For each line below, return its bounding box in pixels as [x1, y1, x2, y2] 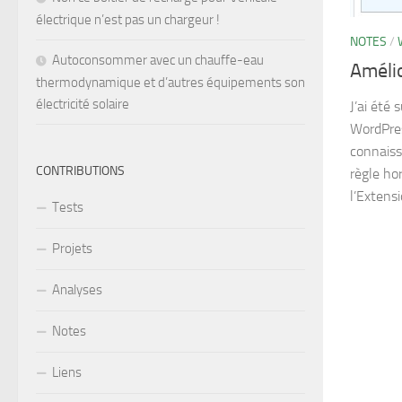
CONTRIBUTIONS [36, 163, 125, 179]
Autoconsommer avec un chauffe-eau [52, 52, 264, 69]
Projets [52, 240, 92, 258]
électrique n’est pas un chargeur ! [36, 12, 220, 29]
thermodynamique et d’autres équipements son [36, 74, 305, 92]
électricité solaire [36, 96, 129, 113]
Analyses [52, 282, 102, 299]
